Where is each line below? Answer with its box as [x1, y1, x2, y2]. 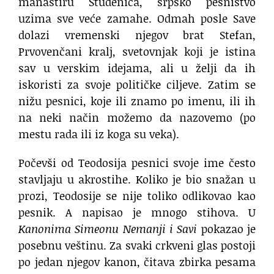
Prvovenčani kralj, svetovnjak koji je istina [18, 43, 256, 60]
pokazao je [197, 221, 256, 237]
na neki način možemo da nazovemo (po [18, 109, 256, 126]
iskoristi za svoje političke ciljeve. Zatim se [18, 76, 256, 93]
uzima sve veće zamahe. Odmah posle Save [18, 10, 256, 27]
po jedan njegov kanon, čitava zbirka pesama [18, 254, 256, 270]
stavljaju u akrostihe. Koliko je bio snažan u [18, 171, 256, 188]
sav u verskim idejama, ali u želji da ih [18, 60, 256, 76]
